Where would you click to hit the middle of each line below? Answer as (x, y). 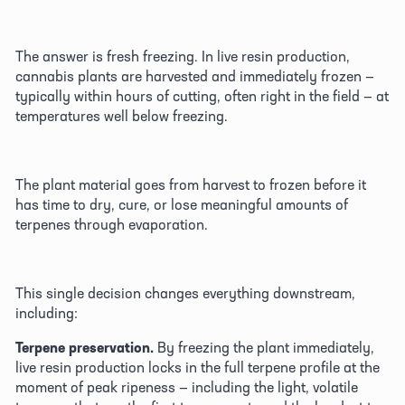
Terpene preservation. (85, 347)
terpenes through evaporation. (113, 224)
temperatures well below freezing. (123, 115)
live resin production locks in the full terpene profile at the (198, 367)
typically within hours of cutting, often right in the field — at (202, 95)
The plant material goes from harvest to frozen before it (191, 184)
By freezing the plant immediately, (264, 347)
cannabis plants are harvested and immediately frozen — (195, 75)
